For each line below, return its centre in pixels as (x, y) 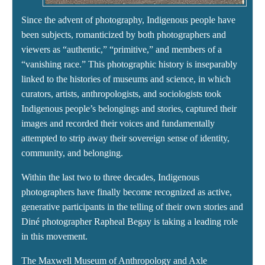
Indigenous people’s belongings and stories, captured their (129, 109)
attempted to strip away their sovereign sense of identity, (125, 138)
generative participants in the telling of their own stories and (132, 207)
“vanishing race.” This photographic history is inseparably (129, 64)
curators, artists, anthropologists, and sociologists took (121, 94)
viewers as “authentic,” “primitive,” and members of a (122, 50)
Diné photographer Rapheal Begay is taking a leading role (130, 222)
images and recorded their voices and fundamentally (118, 124)
